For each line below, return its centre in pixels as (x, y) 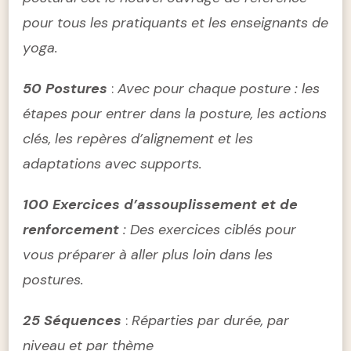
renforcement (71, 229)
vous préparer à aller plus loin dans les (148, 254)
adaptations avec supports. (112, 163)
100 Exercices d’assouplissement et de (160, 204)
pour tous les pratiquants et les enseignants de (175, 22)
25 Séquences (72, 320)
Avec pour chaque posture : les (219, 88)
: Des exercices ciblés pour (208, 229)
